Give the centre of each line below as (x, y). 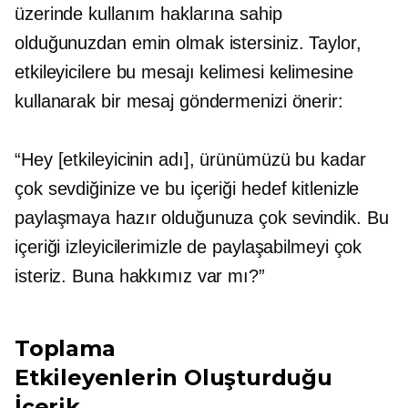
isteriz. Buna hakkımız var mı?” (140, 276)
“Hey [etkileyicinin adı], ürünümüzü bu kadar (190, 160)
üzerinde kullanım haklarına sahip (148, 14)
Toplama (65, 349)
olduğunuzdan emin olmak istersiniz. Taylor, (188, 43)
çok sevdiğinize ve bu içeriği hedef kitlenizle (187, 189)
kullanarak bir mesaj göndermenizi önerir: (179, 102)
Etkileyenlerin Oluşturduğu (173, 378)
